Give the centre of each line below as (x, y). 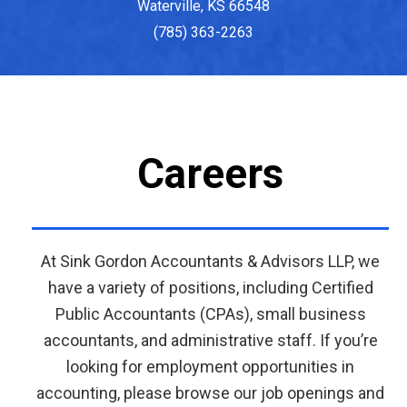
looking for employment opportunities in (210, 367)
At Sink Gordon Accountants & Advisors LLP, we (210, 261)
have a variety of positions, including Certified (210, 288)
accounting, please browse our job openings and (210, 393)
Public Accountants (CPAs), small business (210, 314)
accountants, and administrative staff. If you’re (210, 340)
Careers (210, 174)
